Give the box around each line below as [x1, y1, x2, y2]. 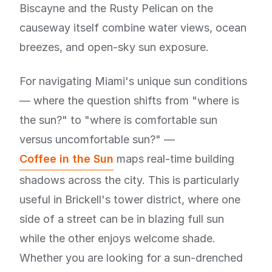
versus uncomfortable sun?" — [19, 133, 175, 146]
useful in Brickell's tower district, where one [19, 193, 240, 206]
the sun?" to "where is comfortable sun [19, 114, 217, 126]
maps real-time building [114, 152, 234, 165]
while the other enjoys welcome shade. [19, 232, 216, 245]
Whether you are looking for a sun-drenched [19, 251, 243, 264]
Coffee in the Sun [19, 152, 114, 165]
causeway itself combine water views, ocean [19, 21, 246, 34]
